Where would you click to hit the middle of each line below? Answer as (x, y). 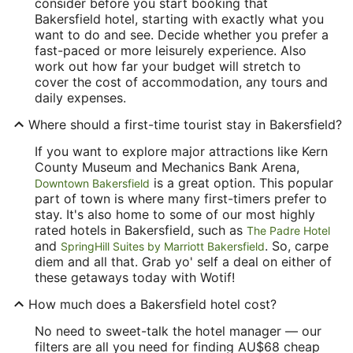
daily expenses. (80, 97)
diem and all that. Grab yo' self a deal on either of (183, 261)
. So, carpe (297, 245)
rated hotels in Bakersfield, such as (141, 230)
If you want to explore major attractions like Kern (181, 151)
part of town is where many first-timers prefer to (181, 198)
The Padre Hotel (288, 230)
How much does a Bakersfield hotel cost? (152, 304)
